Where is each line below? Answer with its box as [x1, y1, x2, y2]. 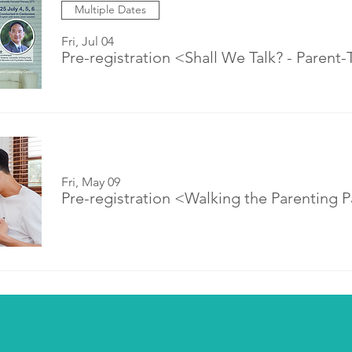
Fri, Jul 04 [61, 33, 114, 49]
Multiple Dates [75, 2, 146, 16]
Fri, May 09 [61, 174, 120, 189]
